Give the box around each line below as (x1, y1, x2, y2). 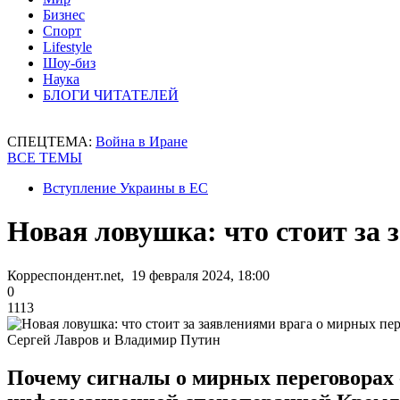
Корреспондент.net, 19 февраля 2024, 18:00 (7, 267, 270, 283)
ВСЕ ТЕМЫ (7, 150, 82, 165)
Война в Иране (96, 134, 187, 149)
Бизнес (43, 7, 85, 22)
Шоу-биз (43, 55, 96, 71)
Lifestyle (43, 39, 92, 54)
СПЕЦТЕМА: (7, 134, 96, 149)
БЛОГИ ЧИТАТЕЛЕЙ (43, 87, 179, 103)
